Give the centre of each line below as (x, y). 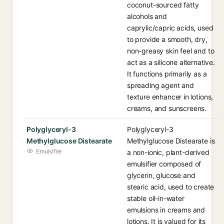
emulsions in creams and (166, 210)
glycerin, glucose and (161, 175)
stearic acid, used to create (171, 187)
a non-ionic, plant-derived (168, 152)
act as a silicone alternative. (171, 62)
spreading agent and (160, 85)
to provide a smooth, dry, (167, 39)
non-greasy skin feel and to (171, 51)
